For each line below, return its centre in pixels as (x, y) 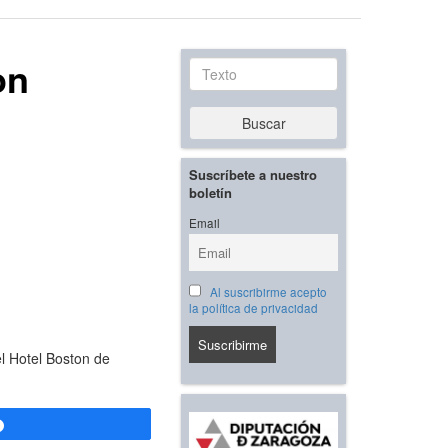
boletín (210, 193)
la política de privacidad (253, 308)
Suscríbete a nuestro (253, 175)
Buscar (263, 123)
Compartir (49, 425)
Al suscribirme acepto (268, 292)
